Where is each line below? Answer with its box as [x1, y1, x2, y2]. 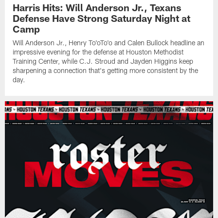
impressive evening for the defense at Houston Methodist [13, 48, 184, 56]
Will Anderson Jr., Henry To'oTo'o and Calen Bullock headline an [13, 38, 205, 47]
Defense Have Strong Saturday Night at [13, 12, 191, 24]
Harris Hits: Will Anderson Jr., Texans [13, 1, 182, 14]
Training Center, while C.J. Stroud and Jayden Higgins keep [13, 57, 194, 66]
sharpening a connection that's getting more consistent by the [13, 66, 199, 75]
